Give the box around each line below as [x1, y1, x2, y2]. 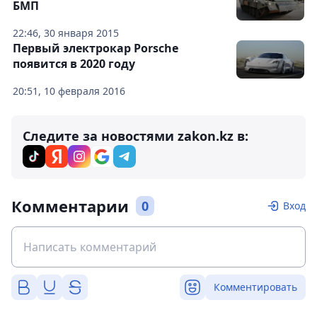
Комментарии [11, 195, 129, 217]
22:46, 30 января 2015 [13, 26, 119, 40]
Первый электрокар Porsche [13, 40, 178, 57]
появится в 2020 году [13, 56, 135, 72]
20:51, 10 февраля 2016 [13, 84, 125, 98]
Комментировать [214, 280, 297, 294]
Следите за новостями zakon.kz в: [23, 127, 248, 145]
